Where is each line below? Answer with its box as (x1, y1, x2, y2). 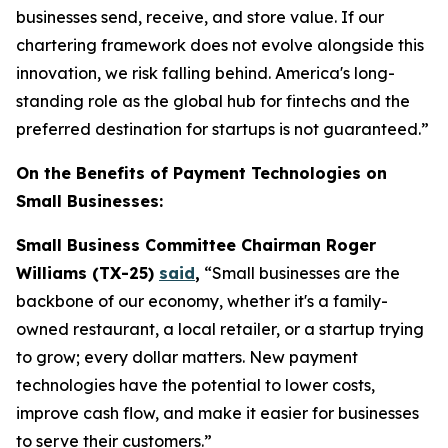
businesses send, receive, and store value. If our (16, 7, 384, 27)
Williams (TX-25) (16, 263, 159, 283)
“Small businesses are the (200, 263, 400, 283)
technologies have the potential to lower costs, (16, 375, 375, 395)
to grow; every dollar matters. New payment (16, 347, 358, 367)
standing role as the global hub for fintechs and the (16, 91, 410, 111)
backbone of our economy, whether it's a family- (16, 291, 388, 311)
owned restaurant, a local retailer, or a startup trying (16, 319, 424, 339)
